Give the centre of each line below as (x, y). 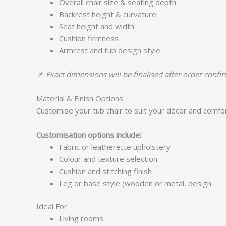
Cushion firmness (89, 39)
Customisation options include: (89, 134)
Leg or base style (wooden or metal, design (135, 183)
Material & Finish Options (80, 98)
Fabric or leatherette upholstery (115, 147)
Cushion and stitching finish (105, 171)
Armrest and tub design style (110, 51)
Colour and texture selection (108, 159)
